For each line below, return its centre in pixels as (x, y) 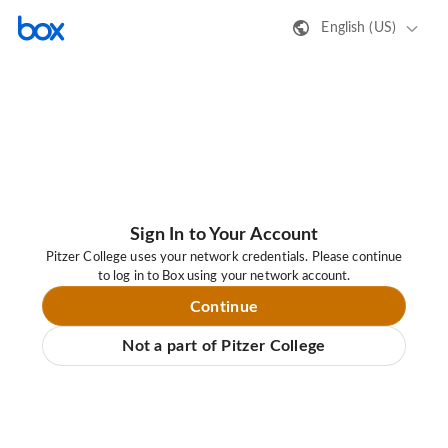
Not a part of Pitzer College (224, 346)
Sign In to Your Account (224, 235)
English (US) (358, 27)
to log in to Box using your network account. (224, 277)
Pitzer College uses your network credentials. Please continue (224, 258)
